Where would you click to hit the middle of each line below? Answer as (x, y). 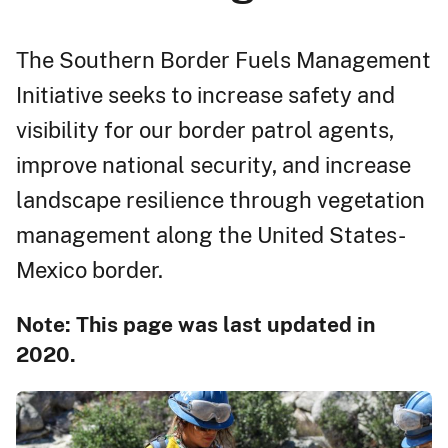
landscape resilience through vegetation (220, 199)
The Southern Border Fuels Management (223, 59)
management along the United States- (211, 234)
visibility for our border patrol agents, (205, 129)
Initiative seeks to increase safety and (205, 94)
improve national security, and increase (213, 164)
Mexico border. (89, 269)
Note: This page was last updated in (195, 324)
